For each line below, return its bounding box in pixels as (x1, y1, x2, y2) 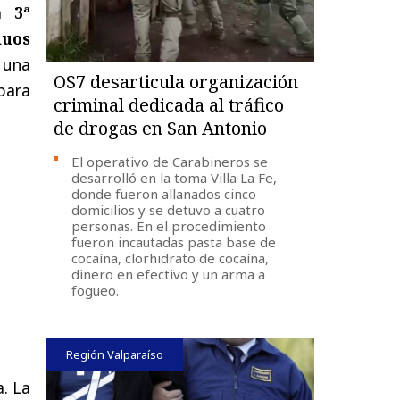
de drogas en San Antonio (54, 115, 268, 140)
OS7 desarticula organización (54, 69, 299, 94)
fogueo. (71, 280, 120, 299)
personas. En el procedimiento (71, 216, 267, 235)
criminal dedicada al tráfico (54, 92, 285, 117)
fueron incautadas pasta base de (71, 232, 277, 251)
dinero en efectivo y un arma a (71, 264, 266, 283)
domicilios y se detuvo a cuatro (71, 200, 266, 219)
